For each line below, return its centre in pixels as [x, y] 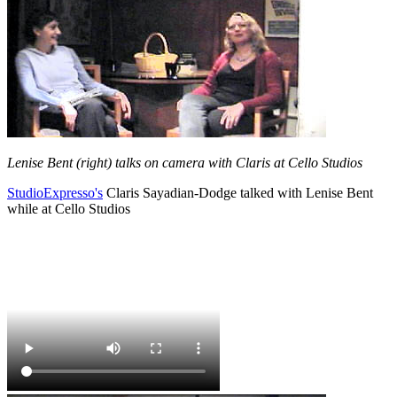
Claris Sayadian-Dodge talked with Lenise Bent [238, 193]
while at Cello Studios [69, 209]
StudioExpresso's [55, 193]
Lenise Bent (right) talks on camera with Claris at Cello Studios [185, 163]
